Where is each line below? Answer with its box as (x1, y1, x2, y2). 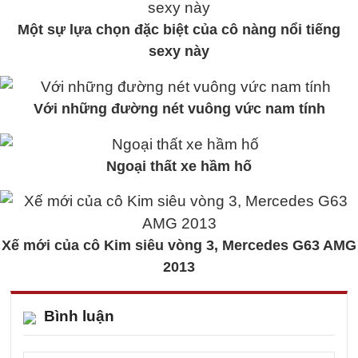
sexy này (149, 42, 209, 59)
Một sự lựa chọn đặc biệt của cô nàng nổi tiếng (18, 21, 340, 38)
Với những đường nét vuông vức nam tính (33, 100, 325, 117)
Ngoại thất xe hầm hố (106, 157, 252, 174)
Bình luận (44, 307, 114, 324)
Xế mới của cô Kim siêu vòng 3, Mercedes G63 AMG (2, 237, 356, 253)
